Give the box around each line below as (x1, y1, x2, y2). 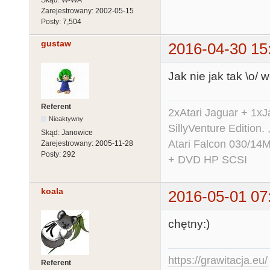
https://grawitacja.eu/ (168, 254, 268, 267)
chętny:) (168, 218, 210, 231)
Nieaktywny (49, 115, 84, 123)
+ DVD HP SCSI (168, 153, 247, 166)
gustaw (41, 38, 71, 48)
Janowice (61, 128, 93, 137)
